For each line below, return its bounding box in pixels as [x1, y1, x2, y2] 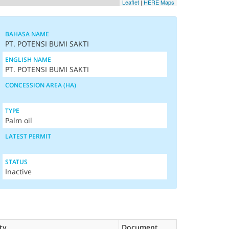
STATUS [5, 157, 28, 166]
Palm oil [5, 116, 32, 125]
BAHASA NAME [5, 30, 49, 38]
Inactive [5, 167, 32, 176]
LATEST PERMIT [5, 132, 51, 141]
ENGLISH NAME [5, 55, 51, 64]
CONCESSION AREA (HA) [5, 81, 76, 89]
